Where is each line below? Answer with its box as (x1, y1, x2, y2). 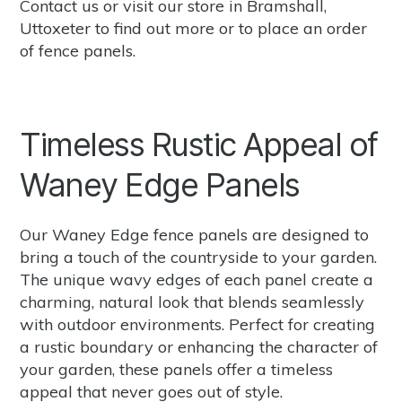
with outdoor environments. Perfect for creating (20, 313, 376, 335)
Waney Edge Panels (20, 164, 300, 205)
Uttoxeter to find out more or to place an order (20, 17, 368, 39)
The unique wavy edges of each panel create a (20, 268, 374, 290)
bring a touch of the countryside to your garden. (20, 246, 378, 267)
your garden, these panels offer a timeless (20, 358, 334, 380)
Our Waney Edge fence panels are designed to (20, 223, 370, 245)
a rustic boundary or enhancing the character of (20, 336, 379, 357)
